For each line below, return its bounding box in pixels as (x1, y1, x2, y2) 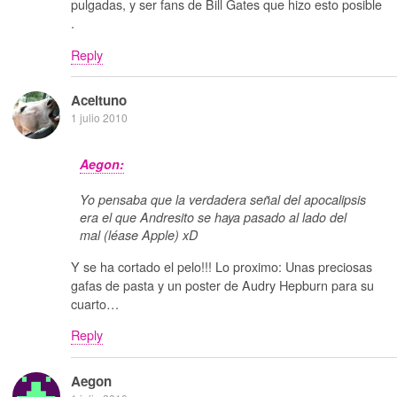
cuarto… (71, 293, 119, 313)
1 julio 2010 (71, 109, 128, 125)
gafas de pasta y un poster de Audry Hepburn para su (71, 275, 374, 294)
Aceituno (71, 90, 127, 110)
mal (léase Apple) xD (80, 226, 198, 245)
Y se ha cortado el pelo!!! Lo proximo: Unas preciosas (71, 256, 372, 276)
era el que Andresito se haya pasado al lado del (80, 208, 346, 227)
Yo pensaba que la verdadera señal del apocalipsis (80, 191, 366, 209)
